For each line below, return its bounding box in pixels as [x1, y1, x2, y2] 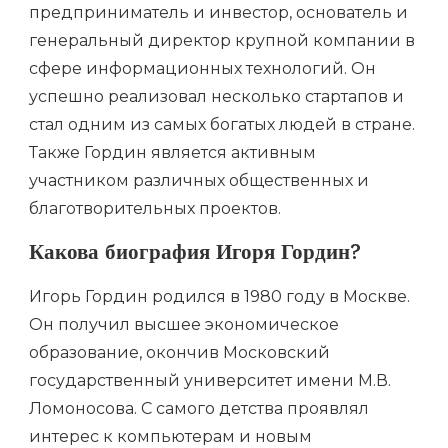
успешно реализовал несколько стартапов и [29, 86, 404, 106]
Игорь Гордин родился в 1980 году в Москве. [29, 286, 410, 306]
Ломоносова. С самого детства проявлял [29, 398, 369, 418]
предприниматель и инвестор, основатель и [29, 2, 408, 22]
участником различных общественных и [29, 170, 369, 190]
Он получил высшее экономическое [29, 314, 339, 334]
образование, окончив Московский [29, 342, 330, 362]
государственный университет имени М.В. [29, 370, 391, 390]
